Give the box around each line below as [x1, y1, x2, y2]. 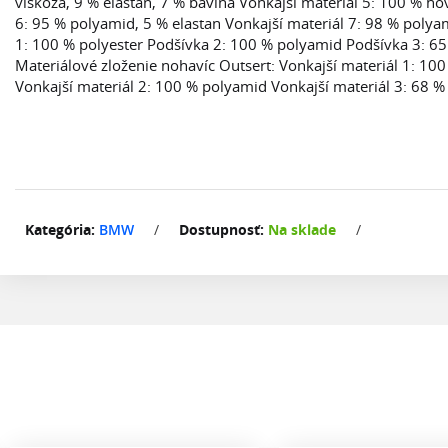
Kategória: [25, 220, 95, 239]
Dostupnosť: [179, 220, 264, 239]
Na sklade [268, 220, 336, 239]
